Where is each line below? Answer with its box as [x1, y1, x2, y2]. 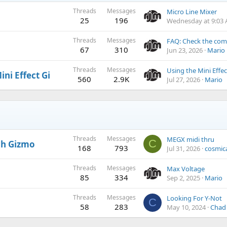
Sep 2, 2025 [167, 173, 200, 182]
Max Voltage [167, 164, 205, 173]
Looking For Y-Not [167, 194, 222, 203]
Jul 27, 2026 [167, 75, 200, 84]
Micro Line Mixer [167, 7, 217, 16]
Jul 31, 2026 [167, 144, 200, 153]
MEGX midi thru [167, 135, 214, 144]
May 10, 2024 [167, 203, 206, 212]
